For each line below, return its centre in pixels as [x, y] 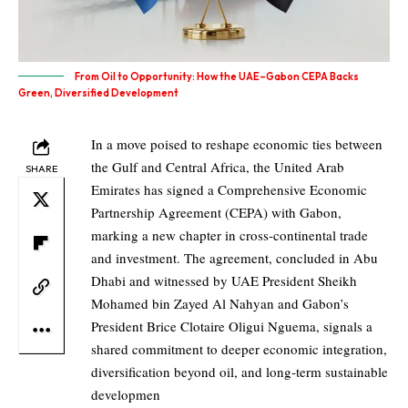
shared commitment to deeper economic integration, [239, 349]
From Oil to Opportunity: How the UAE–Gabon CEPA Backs [217, 77]
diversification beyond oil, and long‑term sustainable [240, 372]
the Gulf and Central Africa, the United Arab [218, 167]
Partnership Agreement [158, 213]
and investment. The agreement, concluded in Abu [235, 258]
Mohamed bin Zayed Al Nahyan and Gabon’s [220, 304]
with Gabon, [305, 213]
